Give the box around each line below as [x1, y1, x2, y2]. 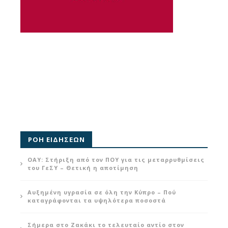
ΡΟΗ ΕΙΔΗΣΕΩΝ [28, 134, 85, 144]
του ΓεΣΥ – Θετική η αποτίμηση [27, 163, 138, 172]
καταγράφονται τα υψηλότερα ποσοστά [27, 196, 166, 204]
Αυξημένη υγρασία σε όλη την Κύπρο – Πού [27, 188, 176, 196]
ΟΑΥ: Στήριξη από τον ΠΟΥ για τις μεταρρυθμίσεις [27, 155, 205, 163]
